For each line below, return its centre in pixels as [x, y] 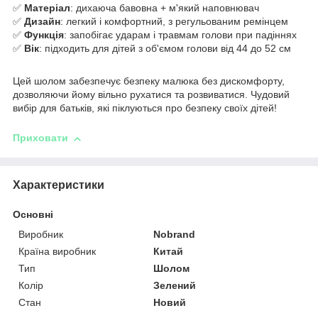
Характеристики [59, 185]
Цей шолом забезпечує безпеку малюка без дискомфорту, [149, 81]
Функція [44, 35]
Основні [33, 214]
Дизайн [42, 22]
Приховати [40, 138]
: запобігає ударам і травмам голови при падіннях [180, 35]
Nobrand [175, 234]
